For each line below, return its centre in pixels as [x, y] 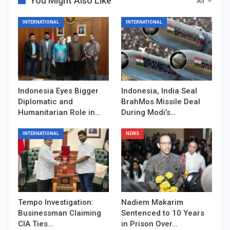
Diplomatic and [45, 102]
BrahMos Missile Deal [161, 102]
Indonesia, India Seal [159, 91]
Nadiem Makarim [152, 203]
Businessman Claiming [60, 213]
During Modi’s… [148, 113]
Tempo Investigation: [56, 203]
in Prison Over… [149, 224]
